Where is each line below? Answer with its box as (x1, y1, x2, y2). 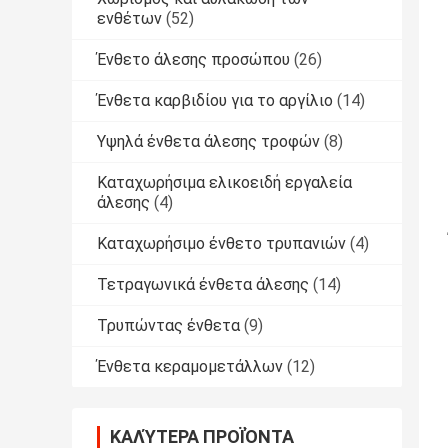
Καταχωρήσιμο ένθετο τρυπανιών (97, 234, 346, 254)
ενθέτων (97, 9, 162, 29)
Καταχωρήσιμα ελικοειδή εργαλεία (97, 173, 352, 193)
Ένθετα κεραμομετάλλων (97, 357, 283, 377)
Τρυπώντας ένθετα (97, 316, 240, 336)
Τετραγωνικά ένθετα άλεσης (97, 275, 309, 295)
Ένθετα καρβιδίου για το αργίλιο (97, 91, 333, 111)
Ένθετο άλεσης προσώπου (97, 50, 290, 70)
